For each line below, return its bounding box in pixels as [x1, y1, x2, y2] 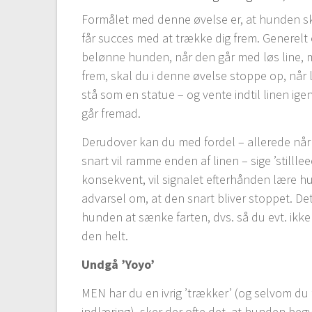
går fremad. [81, 104, 141, 121]
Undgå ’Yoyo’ [81, 256, 155, 272]
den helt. [81, 227, 129, 244]
